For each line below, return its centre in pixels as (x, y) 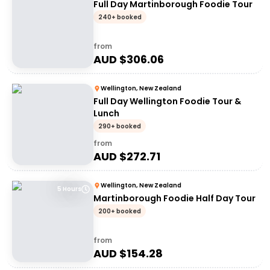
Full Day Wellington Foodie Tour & (167, 101)
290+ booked (120, 126)
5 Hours (69, 189)
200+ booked (120, 211)
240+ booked (120, 17)
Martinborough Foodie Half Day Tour (174, 198)
